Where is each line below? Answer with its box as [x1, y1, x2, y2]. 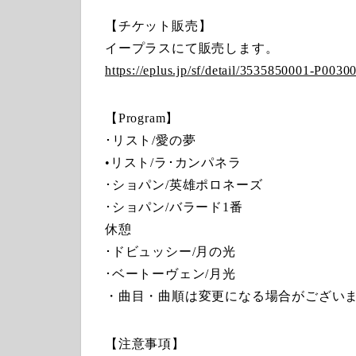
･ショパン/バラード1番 [105, 199, 243, 214]
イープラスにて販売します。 [105, 41, 279, 55]
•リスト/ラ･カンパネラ [105, 155, 242, 169]
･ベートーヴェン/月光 [105, 266, 236, 281]
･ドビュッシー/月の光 [105, 244, 236, 258]
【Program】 [105, 110, 180, 125]
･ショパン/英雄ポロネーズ [105, 177, 263, 192]
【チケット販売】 [105, 18, 212, 33]
